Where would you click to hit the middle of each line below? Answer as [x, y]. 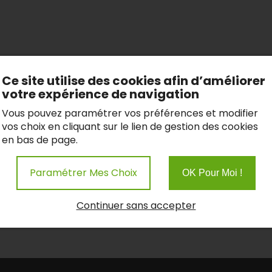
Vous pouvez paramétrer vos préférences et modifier [130, 113]
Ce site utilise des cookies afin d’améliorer [133, 81]
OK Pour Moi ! [212, 173]
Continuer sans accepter [136, 206]
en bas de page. [39, 140]
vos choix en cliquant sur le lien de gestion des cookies [130, 127]
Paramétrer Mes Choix [83, 173]
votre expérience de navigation [100, 94]
